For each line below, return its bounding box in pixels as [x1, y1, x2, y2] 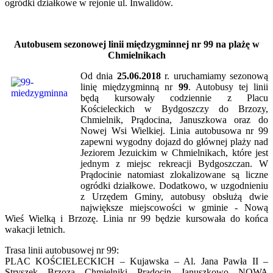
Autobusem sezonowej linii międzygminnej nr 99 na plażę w [13, 38, 260, 49]
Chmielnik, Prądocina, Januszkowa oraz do [80, 114, 268, 125]
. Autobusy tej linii [188, 81, 268, 92]
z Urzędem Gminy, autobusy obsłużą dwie [80, 191, 268, 202]
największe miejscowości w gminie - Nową [80, 202, 268, 213]
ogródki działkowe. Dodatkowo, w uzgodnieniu [80, 180, 268, 191]
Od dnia [80, 70, 117, 81]
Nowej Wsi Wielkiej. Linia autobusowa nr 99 [80, 125, 268, 136]
